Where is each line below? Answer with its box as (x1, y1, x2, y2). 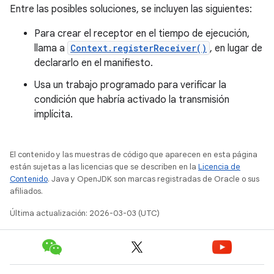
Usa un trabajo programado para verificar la (34, 79, 226, 91)
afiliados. (10, 186, 43, 196)
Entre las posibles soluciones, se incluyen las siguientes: (10, 3, 252, 15)
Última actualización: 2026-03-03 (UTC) (10, 208, 160, 218)
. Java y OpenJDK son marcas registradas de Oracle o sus (48, 174, 259, 184)
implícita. (34, 108, 73, 120)
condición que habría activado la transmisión (34, 94, 229, 106)
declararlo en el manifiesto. (34, 57, 153, 69)
